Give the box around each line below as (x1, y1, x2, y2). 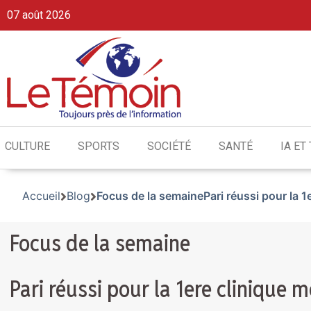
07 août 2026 (7, 8, 71, 22)
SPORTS (78, 140, 119, 153)
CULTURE (5, 140, 50, 153)
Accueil (22, 189, 60, 203)
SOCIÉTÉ (147, 140, 191, 153)
